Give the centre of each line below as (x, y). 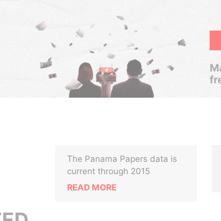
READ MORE (92, 187)
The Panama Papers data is (122, 159)
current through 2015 (109, 171)
